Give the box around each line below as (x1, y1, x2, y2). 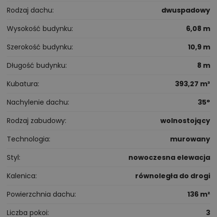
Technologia (7, 134, 49, 144)
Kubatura (7, 79, 38, 89)
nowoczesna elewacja (128, 153, 210, 163)
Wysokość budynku (7, 24, 72, 34)
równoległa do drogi (135, 171, 210, 181)
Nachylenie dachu (7, 97, 68, 108)
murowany (170, 134, 210, 144)
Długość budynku (7, 61, 65, 71)
